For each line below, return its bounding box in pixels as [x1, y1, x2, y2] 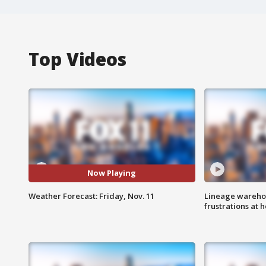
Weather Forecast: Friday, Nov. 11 [28, 190, 154, 201]
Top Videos [28, 46, 126, 71]
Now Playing [87, 167, 137, 179]
